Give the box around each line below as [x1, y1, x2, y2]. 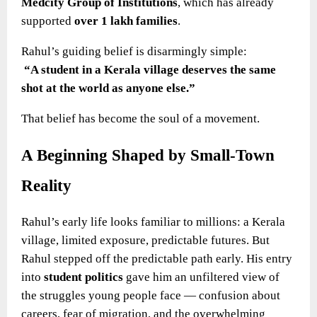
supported [21, 13, 74, 28]
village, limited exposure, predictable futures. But [21, 233, 270, 247]
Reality [21, 176, 71, 195]
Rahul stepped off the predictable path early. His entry [21, 251, 292, 265]
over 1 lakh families [74, 13, 178, 28]
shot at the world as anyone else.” [21, 81, 195, 95]
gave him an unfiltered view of [123, 270, 279, 284]
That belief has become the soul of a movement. [21, 111, 260, 125]
